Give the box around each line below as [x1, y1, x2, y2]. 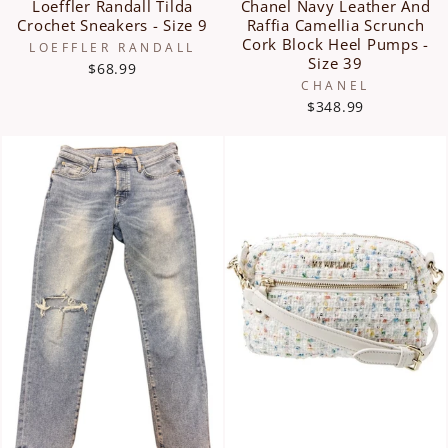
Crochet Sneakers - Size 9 [17, 14, 208, 35]
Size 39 [308, 52, 363, 73]
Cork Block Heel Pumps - [242, 33, 429, 54]
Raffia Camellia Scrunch [246, 14, 425, 35]
